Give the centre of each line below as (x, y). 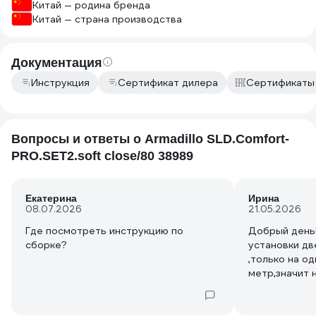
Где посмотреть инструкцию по (104, 231)
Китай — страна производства (107, 19)
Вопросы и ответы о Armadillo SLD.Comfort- (150, 139)
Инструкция (60, 83)
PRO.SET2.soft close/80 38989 (102, 156)
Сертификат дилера (168, 83)
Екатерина (51, 198)
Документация (57, 63)
